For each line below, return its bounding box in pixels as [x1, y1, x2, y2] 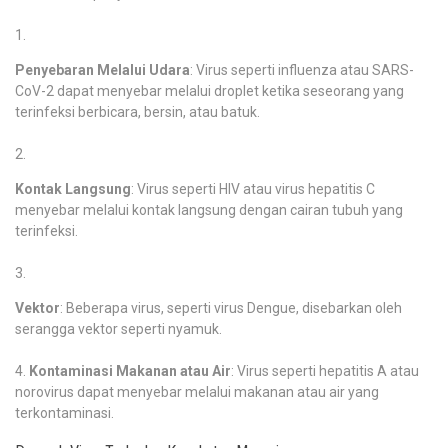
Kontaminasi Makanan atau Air [29, 363, 231, 380]
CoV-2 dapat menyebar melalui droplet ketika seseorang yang [15, 83, 404, 100]
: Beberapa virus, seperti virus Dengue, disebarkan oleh [60, 300, 402, 317]
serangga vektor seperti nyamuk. [15, 321, 222, 338]
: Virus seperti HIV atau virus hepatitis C [131, 181, 375, 198]
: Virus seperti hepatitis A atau [231, 363, 419, 380]
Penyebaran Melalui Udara [15, 62, 190, 79]
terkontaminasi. [15, 405, 114, 422]
